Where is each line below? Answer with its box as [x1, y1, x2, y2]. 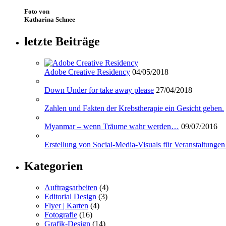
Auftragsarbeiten [44, 183, 97, 192]
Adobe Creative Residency [44, 67, 130, 76]
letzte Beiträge [24, 34, 100, 48]
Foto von [24, 7, 49, 15]
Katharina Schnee [24, 15, 75, 23]
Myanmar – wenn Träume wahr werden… [44, 122, 179, 131]
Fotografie [44, 210, 77, 219]
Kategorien [24, 159, 83, 173]
